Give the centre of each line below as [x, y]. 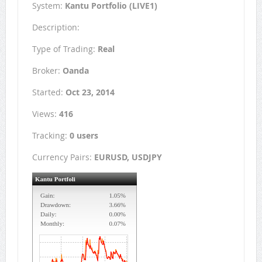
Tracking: [51, 136]
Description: [56, 27]
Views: [45, 114]
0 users [84, 136]
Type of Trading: [65, 49]
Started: [49, 92]
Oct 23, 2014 [90, 92]
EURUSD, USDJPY [128, 157]
